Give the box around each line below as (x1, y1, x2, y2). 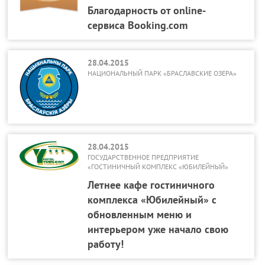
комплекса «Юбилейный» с (88, 193, 217, 206)
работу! (88, 237, 124, 251)
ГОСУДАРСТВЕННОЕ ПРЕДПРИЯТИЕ (88, 153, 199, 161)
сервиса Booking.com (88, 18, 188, 32)
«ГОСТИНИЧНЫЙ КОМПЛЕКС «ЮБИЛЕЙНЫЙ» (88, 162, 229, 171)
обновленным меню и (88, 208, 192, 221)
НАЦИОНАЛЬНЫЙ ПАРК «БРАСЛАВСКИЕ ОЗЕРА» (88, 69, 237, 77)
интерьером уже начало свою (88, 222, 229, 236)
